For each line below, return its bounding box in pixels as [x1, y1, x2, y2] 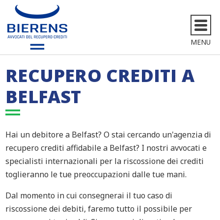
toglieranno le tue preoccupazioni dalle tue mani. [5, 169, 187, 180]
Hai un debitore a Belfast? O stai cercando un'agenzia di [5, 129, 212, 140]
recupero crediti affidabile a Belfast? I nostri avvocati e [5, 142, 207, 153]
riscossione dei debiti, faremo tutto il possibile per [5, 203, 192, 214]
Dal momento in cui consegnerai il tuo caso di [5, 190, 173, 201]
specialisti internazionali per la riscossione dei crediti [5, 156, 204, 166]
